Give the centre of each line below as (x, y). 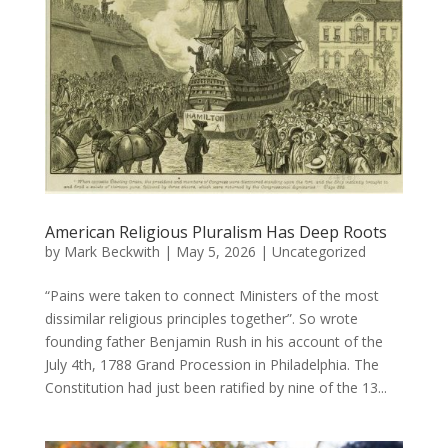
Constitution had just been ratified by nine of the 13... (215, 387)
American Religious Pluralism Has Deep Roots (215, 231)
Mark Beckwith (111, 251)
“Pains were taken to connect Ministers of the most (211, 295)
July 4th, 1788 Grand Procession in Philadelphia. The (211, 364)
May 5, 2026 (215, 251)
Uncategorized (318, 251)
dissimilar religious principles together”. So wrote (201, 318)
